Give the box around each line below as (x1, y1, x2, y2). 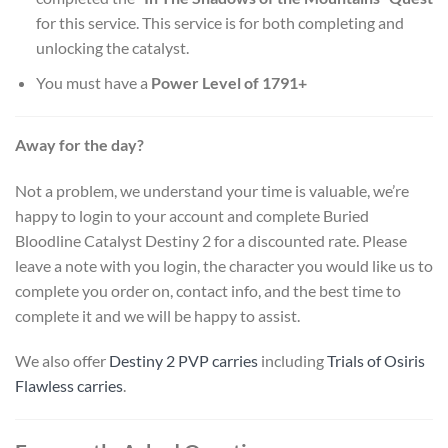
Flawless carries (15, 376, 123, 396)
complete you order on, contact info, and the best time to (15, 280, 401, 300)
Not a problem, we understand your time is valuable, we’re (15, 180, 409, 200)
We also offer (15, 351, 109, 371)
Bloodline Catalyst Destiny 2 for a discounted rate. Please (15, 230, 407, 250)
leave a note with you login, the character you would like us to (15, 255, 433, 275)
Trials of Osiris (327, 351, 425, 371)
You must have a (35, 72, 151, 92)
